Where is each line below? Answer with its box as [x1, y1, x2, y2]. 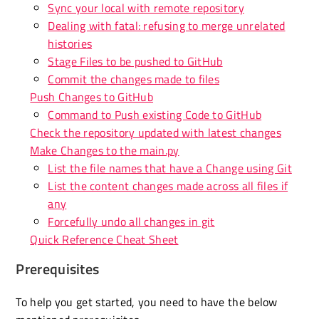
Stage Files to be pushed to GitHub [48, 52, 223, 70]
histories [48, 34, 93, 52]
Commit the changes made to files [48, 70, 220, 88]
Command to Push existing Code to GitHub [48, 105, 262, 123]
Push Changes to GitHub [30, 88, 154, 105]
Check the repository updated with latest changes [30, 123, 281, 141]
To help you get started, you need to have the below [16, 293, 278, 310]
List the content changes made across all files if [48, 177, 288, 194]
